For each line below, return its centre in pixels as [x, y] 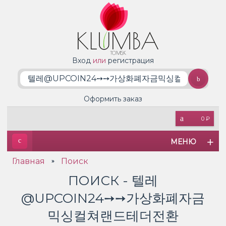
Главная [29, 161]
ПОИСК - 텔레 [113, 181]
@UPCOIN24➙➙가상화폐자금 [113, 198]
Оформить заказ [113, 99]
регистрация [131, 61]
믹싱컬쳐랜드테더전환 [113, 216]
